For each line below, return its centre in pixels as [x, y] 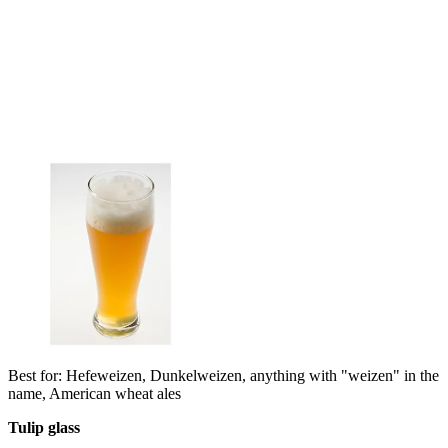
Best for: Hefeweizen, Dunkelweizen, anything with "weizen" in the [223, 375]
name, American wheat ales [94, 393]
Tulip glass [44, 427]
